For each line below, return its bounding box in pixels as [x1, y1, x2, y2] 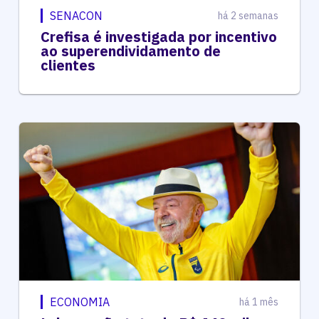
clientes [40, 56, 95, 75]
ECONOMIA [49, 295, 110, 310]
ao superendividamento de [40, 41, 221, 61]
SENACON [49, 9, 103, 23]
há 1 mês [239, 296, 279, 309]
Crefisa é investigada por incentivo [40, 27, 277, 47]
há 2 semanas [218, 9, 279, 23]
